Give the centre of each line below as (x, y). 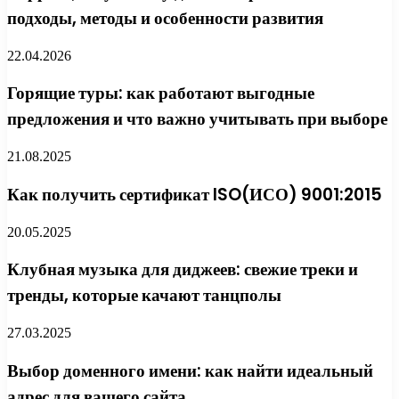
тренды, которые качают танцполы (144, 296)
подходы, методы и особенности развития (165, 18)
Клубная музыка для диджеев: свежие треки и (183, 270)
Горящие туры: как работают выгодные (161, 94)
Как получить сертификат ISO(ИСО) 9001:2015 (195, 194)
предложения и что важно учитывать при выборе (197, 119)
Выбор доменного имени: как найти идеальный (190, 370)
